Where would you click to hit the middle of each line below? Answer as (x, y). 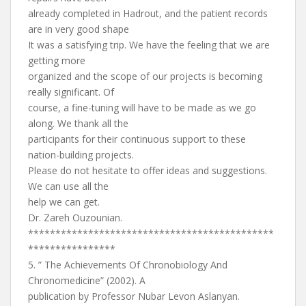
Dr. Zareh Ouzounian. (75, 218)
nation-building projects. (81, 155)
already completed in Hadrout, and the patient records (148, 13)
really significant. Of (71, 92)
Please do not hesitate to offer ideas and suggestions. (148, 170)
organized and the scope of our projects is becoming (145, 76)
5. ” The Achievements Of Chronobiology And (128, 265)
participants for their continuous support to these (137, 139)
